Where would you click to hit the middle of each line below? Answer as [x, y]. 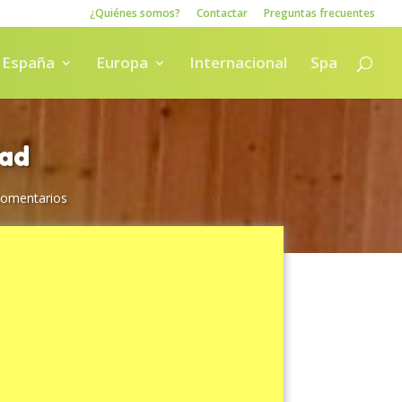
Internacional [238, 62]
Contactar [222, 13]
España [28, 62]
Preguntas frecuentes [319, 13]
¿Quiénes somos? [135, 13]
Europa [122, 62]
